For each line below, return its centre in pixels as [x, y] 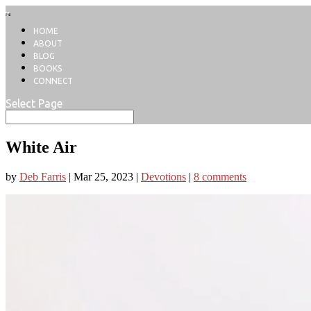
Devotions [163, 177]
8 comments [220, 177]
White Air [41, 148]
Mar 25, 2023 [103, 177]
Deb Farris [43, 177]
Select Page [34, 104]
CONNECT [53, 81]
